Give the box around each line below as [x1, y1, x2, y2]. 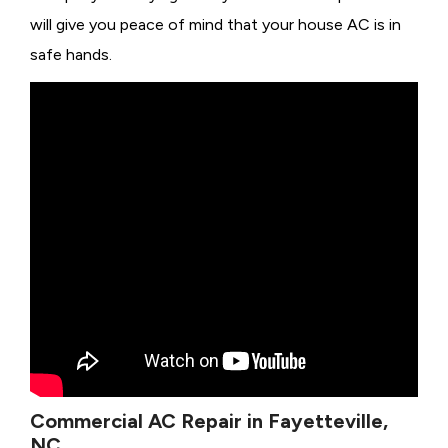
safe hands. [30, 44, 112, 64]
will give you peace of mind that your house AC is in [30, 14, 401, 34]
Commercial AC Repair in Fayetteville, [30, 408, 388, 433]
